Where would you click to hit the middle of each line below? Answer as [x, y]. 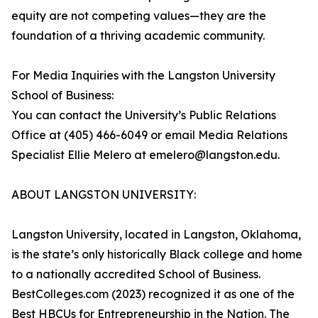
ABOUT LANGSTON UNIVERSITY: [104, 195]
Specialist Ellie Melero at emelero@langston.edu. [146, 155]
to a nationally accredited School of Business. [136, 274]
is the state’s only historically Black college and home [157, 254]
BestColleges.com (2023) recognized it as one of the [153, 294]
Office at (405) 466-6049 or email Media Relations [149, 135]
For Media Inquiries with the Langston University [143, 76]
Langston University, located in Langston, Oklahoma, [156, 235]
